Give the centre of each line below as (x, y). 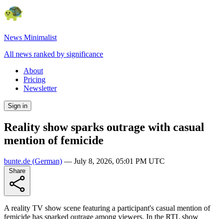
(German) (46, 161)
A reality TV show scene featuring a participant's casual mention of (107, 208)
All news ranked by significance (54, 54)
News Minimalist (30, 37)
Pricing (34, 79)
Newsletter (40, 88)
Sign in (18, 106)
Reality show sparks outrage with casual (104, 127)
